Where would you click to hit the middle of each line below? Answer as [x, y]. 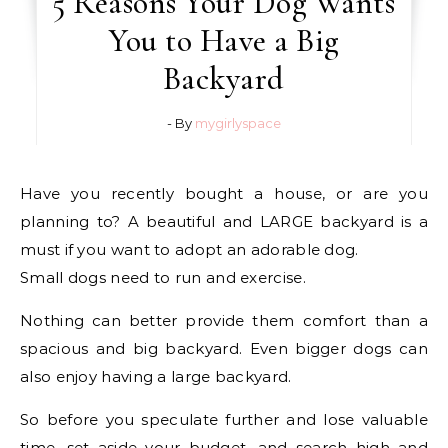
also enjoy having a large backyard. [156, 376]
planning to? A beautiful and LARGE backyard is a [224, 221]
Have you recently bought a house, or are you [27, 193]
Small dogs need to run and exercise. [163, 277]
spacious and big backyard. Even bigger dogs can [224, 348]
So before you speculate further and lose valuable [224, 419]
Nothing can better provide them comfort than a [224, 320]
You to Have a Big [224, 40]
